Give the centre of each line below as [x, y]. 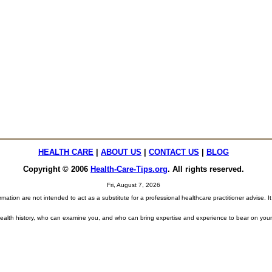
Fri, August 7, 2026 [134, 185]
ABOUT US [121, 152]
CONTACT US [174, 152]
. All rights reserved [205, 169]
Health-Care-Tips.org [129, 169]
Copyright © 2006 [57, 169]
